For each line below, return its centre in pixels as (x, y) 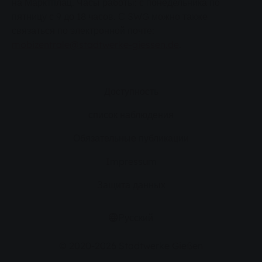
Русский (136, 218)
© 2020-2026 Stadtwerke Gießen (131, 246)
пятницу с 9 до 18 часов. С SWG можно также (110, 17)
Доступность (131, 92)
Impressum (131, 162)
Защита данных (131, 185)
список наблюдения (131, 115)
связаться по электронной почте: (83, 31)
